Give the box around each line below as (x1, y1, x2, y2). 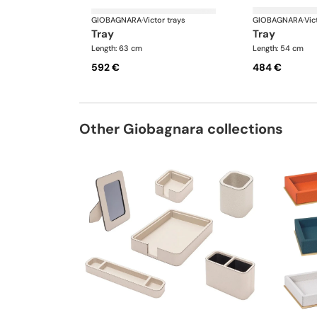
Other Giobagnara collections (79, 120, 283, 139)
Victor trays (143, 15, 185, 25)
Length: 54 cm (252, 43, 304, 54)
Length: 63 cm (91, 43, 142, 54)
